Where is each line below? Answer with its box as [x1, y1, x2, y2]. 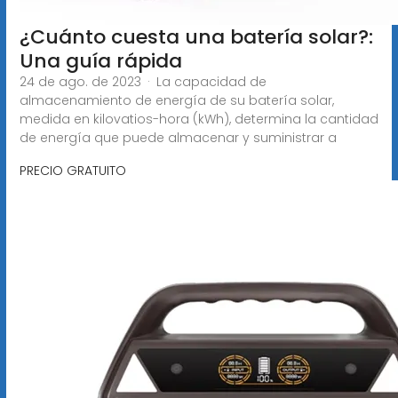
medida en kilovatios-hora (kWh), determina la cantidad [19, 109, 378, 128]
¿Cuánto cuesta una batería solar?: [19, 22, 373, 51]
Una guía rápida [19, 46, 182, 75]
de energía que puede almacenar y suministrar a [19, 128, 337, 147]
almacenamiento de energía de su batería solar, [19, 91, 334, 109]
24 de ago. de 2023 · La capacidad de [19, 72, 267, 91]
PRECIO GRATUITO [19, 161, 126, 179]
